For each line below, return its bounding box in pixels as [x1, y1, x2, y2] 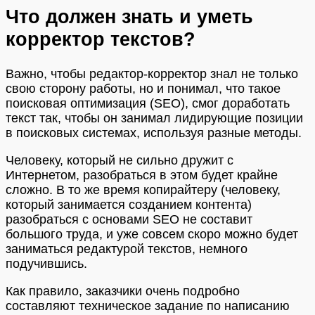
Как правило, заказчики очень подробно [6, 283, 240, 298]
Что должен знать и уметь [6, 6, 253, 28]
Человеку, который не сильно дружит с [6, 153, 233, 167]
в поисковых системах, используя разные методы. [6, 125, 302, 140]
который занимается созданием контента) [6, 197, 252, 212]
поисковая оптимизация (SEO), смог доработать [6, 96, 290, 110]
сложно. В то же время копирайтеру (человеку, [6, 182, 281, 197]
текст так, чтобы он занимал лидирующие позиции [6, 110, 303, 125]
